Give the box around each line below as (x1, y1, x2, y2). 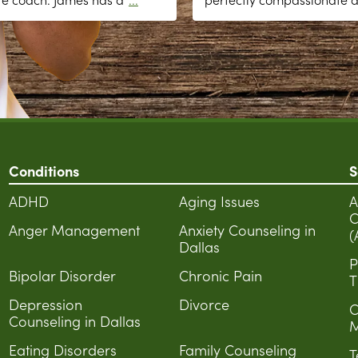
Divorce (178, 294, 229, 314)
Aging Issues (178, 191, 260, 211)
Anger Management (8, 220, 140, 240)
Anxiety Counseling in (178, 220, 316, 240)
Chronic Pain (178, 265, 262, 285)
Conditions (8, 161, 79, 181)
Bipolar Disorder (8, 265, 116, 285)
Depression (8, 294, 82, 314)
